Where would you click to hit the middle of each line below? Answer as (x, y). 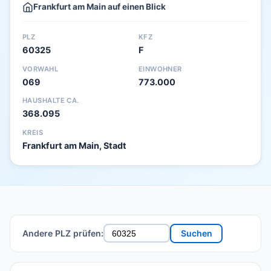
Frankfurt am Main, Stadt (74, 145)
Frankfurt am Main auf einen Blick (100, 7)
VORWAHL (41, 69)
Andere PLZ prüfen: (63, 233)
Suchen (196, 233)
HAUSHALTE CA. (51, 101)
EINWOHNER (160, 69)
